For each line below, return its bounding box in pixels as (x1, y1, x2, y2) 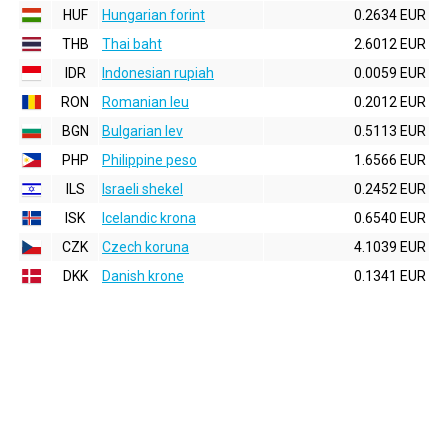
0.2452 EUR (354, 181, 426, 197)
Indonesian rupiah (102, 65, 214, 81)
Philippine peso (102, 152, 197, 168)
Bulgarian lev (102, 123, 183, 139)
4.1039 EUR (354, 239, 426, 255)
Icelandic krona (102, 210, 196, 226)
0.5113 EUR (354, 123, 426, 139)
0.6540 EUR (354, 210, 426, 226)
